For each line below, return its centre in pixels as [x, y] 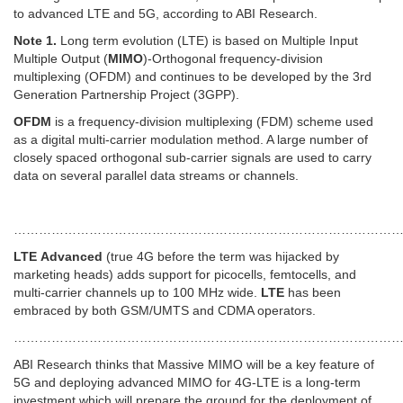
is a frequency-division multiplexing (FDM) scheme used [212, 122]
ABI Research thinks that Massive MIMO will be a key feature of [194, 365]
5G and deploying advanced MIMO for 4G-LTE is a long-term [187, 383]
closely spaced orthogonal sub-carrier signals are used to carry [193, 158]
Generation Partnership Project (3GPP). [126, 95]
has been [313, 293]
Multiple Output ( [61, 59]
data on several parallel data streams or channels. [156, 176]
